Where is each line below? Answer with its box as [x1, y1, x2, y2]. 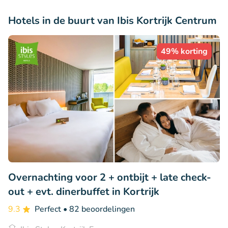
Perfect [35, 203, 63, 215]
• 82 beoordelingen [63, 203, 135, 215]
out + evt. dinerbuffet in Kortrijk [8, 184, 159, 198]
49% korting [161, 45, 208, 57]
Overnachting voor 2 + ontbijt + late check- [8, 170, 211, 184]
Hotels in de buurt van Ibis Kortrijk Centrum [8, 13, 217, 27]
